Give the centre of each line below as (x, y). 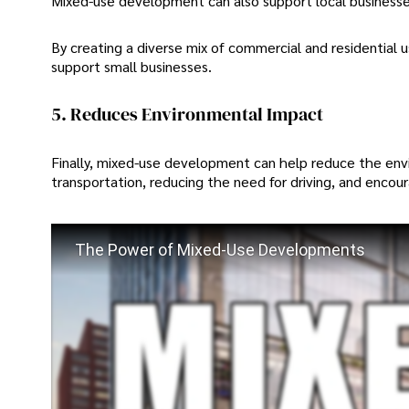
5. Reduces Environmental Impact (187, 115)
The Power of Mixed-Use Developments (220, 249)
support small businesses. (131, 67)
